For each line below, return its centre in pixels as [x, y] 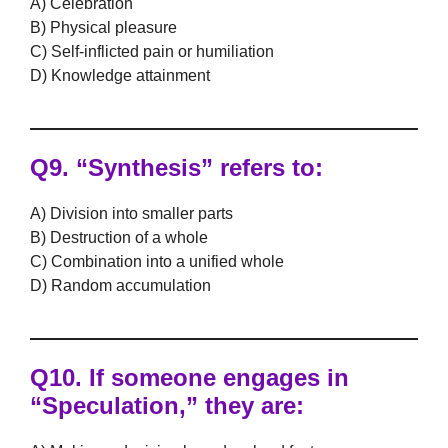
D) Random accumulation [120, 285]
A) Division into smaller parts [131, 213]
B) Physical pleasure [103, 27]
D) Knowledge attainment [120, 75]
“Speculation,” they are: [167, 405]
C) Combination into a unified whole [157, 261]
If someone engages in [215, 377]
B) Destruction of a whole [119, 237]
